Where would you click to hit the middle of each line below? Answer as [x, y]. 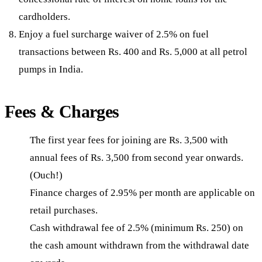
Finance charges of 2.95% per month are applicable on [143, 192]
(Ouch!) [46, 175]
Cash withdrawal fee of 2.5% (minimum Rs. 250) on [137, 227]
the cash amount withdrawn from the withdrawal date [140, 245]
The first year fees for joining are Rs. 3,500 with [129, 140]
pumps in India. [51, 69]
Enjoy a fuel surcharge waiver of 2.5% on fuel [114, 34]
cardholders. [44, 16]
